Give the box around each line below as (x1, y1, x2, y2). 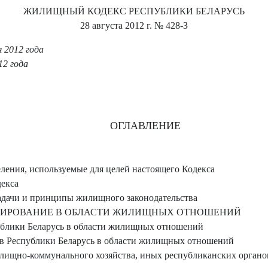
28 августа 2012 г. (80, 20, 152, 31)
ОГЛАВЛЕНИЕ (109, 120, 181, 132)
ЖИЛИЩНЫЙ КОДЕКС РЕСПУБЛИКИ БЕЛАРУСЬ (23, 6, 245, 16)
